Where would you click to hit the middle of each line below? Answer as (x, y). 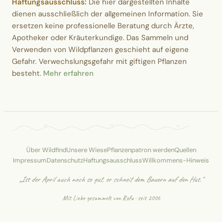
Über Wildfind (46, 150)
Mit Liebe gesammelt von (92, 198)
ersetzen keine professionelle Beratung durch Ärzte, (103, 26)
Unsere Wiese (86, 150)
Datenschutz (65, 160)
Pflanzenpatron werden (140, 150)
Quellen (185, 150)
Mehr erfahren (68, 73)
